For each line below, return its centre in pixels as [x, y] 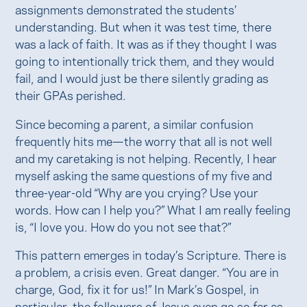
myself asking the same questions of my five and [144, 174]
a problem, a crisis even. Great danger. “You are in [147, 271]
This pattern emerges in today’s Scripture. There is [151, 254]
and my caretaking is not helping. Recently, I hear [146, 157]
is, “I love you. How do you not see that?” [123, 225]
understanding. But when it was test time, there [144, 26]
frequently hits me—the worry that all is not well [144, 140]
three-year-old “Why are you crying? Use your [137, 191]
